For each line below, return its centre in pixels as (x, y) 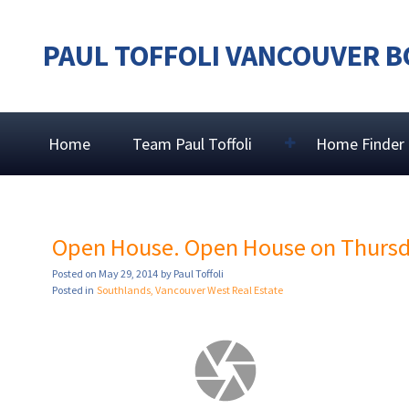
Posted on (75, 274)
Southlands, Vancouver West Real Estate (190, 290)
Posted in (73, 290)
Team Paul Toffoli (192, 143)
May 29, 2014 (128, 274)
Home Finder (361, 143)
